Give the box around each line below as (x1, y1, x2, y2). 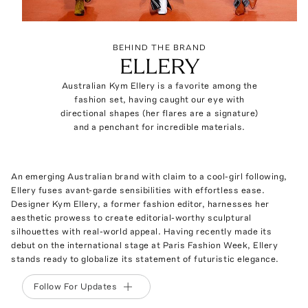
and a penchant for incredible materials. (74, 121, 245, 132)
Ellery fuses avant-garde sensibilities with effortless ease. (11, 184, 265, 195)
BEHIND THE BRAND (112, 42, 207, 52)
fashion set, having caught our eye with (74, 93, 245, 104)
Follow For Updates (34, 280, 118, 291)
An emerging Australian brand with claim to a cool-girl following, (11, 170, 287, 181)
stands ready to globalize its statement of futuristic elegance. (11, 253, 279, 264)
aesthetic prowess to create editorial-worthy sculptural (11, 212, 252, 223)
